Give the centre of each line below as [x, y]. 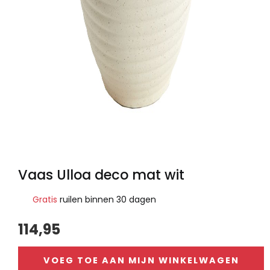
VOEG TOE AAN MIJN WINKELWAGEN [141, 261]
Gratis [45, 200]
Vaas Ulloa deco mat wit [101, 175]
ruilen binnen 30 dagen [107, 200]
